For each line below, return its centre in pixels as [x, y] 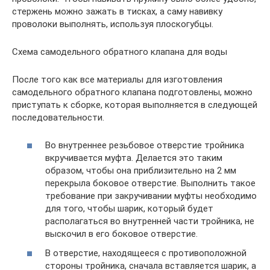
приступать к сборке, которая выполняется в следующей [135, 105]
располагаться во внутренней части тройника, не [150, 221]
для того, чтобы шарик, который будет [129, 209]
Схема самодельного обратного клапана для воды [120, 52]
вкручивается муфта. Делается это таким [134, 158]
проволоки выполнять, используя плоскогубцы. [113, 24]
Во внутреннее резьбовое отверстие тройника [145, 146]
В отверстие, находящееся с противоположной [146, 253]
